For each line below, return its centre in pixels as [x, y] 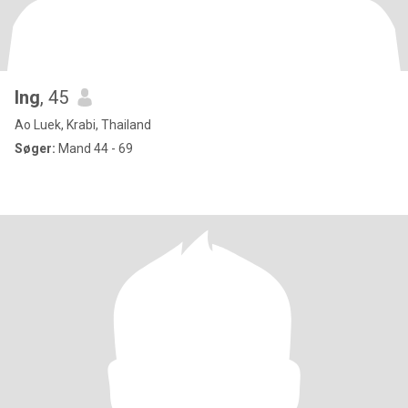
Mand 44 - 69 [94, 148]
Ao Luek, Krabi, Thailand [83, 125]
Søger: [35, 148]
